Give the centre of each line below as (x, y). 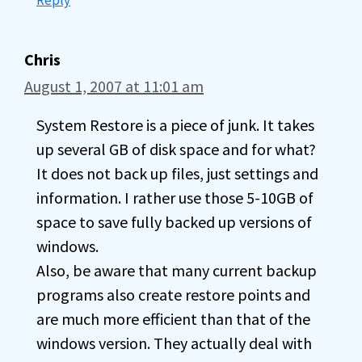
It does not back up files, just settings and (177, 173)
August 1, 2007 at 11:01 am (114, 86)
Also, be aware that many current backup (177, 270)
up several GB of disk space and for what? (176, 149)
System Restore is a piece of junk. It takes (175, 125)
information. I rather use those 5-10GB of (175, 198)
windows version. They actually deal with (174, 343)
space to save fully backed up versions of (174, 222)
